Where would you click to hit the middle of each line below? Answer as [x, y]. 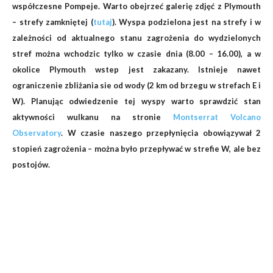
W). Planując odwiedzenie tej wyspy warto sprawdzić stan [136, 101]
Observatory [37, 133]
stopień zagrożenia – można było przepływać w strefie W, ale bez [136, 149]
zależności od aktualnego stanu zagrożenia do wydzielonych [136, 38]
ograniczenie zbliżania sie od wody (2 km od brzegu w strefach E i [136, 85]
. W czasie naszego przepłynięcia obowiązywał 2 [161, 133]
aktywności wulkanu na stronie [93, 117]
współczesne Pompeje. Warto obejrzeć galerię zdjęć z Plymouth [136, 6]
